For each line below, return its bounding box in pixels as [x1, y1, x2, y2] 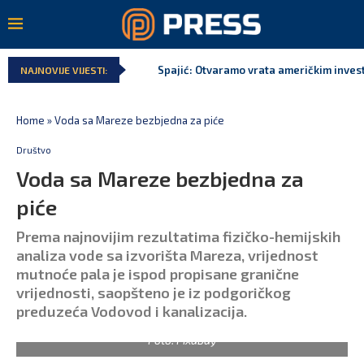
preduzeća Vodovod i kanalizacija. [16, 301, 247, 320]
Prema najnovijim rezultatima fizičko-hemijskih [16, 227, 340, 245]
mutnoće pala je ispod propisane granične [16, 264, 299, 283]
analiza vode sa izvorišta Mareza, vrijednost [16, 245, 318, 264]
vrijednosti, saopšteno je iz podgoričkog [16, 283, 291, 301]
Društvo [16, 144, 51, 155]
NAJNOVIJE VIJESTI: [20, 63, 107, 76]
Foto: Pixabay [147, 332, 217, 347]
